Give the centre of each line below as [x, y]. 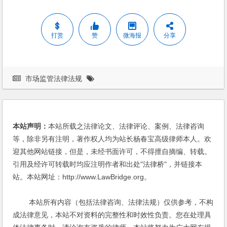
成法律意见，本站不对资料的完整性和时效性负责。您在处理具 [112, 215]
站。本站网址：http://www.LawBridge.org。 [82, 177]
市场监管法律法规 [54, 78]
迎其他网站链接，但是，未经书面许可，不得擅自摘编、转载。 [112, 151]
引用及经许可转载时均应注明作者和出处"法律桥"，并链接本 [108, 164]
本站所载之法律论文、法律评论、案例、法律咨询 [126, 126]
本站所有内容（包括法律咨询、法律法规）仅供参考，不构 [113, 202]
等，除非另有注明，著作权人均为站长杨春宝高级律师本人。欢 [112, 139]
